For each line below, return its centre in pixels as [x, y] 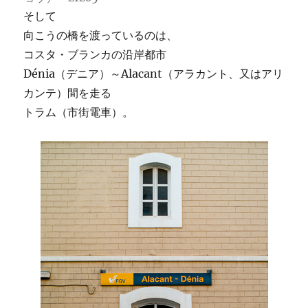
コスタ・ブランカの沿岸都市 [95, 54]
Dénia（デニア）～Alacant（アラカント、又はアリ [154, 73]
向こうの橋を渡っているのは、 [101, 35]
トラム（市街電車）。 [79, 112]
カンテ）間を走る [68, 92]
